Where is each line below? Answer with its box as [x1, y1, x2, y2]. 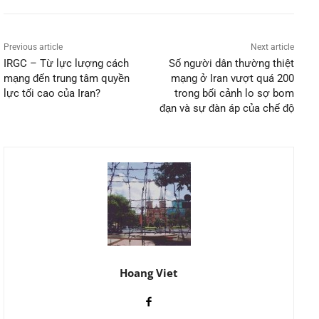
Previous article [4, 41, 63, 52]
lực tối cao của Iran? [4, 86, 100, 100]
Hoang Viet [120, 265, 178, 280]
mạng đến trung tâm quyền [4, 71, 130, 85]
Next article [250, 41, 294, 52]
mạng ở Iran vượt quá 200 [170, 71, 294, 85]
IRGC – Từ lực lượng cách [4, 56, 129, 70]
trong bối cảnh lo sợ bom [174, 86, 294, 100]
